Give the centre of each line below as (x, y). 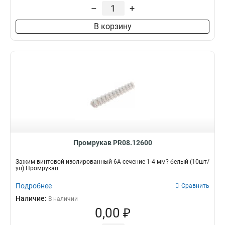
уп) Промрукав (37, 168)
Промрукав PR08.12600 (113, 143)
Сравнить (195, 186)
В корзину (113, 26)
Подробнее (34, 186)
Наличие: (32, 198)
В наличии (63, 199)
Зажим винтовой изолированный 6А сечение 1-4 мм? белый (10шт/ (113, 162)
